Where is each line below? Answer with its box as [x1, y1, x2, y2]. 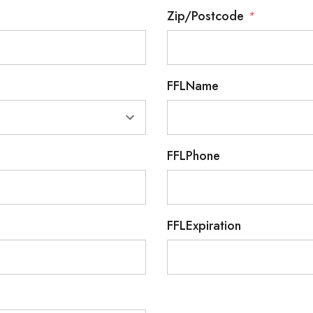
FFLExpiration [167, 217, 241, 235]
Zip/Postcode [167, 7, 247, 25]
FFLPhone [167, 147, 220, 165]
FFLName [167, 77, 219, 95]
